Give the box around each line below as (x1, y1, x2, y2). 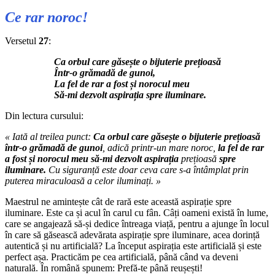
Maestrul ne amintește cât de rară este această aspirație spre (5, 196, 231, 207)
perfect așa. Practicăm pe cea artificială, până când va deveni (5, 251, 238, 262)
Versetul (5, 35, 39, 46)
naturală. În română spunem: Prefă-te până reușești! (5, 262, 203, 273)
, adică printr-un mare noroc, (103, 142, 218, 153)
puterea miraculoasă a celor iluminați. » (5, 175, 161, 186)
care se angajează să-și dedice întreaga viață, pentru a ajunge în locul (5, 218, 269, 229)
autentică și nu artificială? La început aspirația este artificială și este (5, 240, 261, 251)
